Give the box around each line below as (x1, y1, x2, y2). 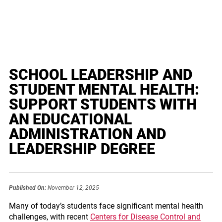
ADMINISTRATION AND (8, 125, 166, 143)
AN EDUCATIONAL (8, 111, 132, 128)
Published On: (8, 184, 46, 191)
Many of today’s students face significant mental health (8, 201, 203, 211)
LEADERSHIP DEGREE (8, 140, 155, 158)
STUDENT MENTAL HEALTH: (8, 81, 199, 98)
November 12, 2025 (46, 184, 99, 191)
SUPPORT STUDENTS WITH (8, 96, 197, 113)
